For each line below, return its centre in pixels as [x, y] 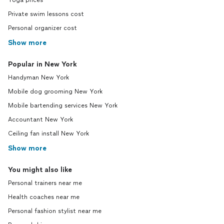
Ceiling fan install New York [48, 133]
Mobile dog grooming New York [55, 91]
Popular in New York [42, 64]
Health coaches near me [44, 197]
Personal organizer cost [42, 28]
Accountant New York [40, 119]
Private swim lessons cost [46, 14]
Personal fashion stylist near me [55, 211]
